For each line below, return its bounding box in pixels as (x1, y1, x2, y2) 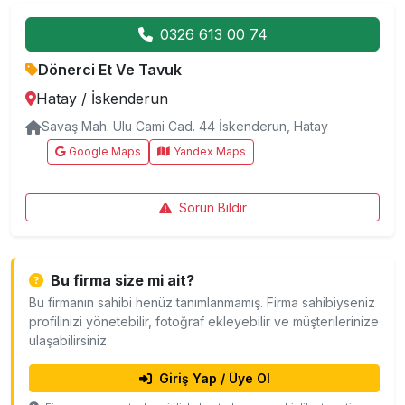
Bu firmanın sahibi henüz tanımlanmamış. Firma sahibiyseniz (29, 294, 375, 310)
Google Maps (69, 144, 141, 158)
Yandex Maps (174, 144, 246, 158)
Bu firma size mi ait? (51, 270, 194, 289)
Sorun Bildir (178, 199, 247, 215)
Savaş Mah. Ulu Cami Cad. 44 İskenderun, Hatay (42, 118, 328, 134)
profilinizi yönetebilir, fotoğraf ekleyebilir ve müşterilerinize (29, 313, 379, 329)
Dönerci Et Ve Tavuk (38, 60, 182, 79)
